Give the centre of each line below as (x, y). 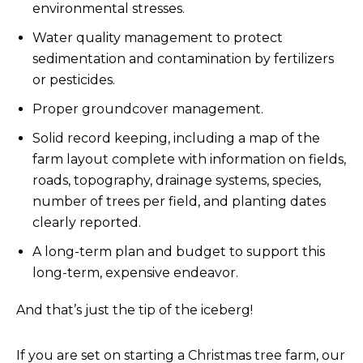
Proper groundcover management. (148, 109)
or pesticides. (74, 80)
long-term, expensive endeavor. (135, 273)
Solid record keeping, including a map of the (176, 138)
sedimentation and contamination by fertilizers (183, 59)
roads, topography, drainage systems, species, (177, 180)
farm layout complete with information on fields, (189, 159)
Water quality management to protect (158, 38)
